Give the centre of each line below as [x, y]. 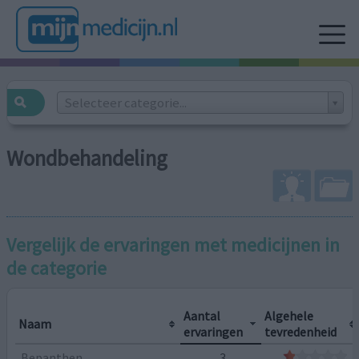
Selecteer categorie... [125, 102]
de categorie [57, 268]
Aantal [202, 315]
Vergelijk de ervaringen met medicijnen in [173, 244]
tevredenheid [301, 331]
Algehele [289, 315]
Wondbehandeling [87, 159]
